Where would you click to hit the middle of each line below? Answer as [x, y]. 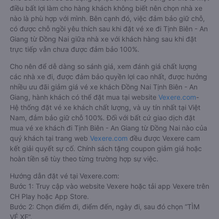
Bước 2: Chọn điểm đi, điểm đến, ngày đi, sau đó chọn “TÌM [105, 206]
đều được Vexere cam [164, 138]
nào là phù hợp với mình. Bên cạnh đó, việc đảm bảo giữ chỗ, [107, 18]
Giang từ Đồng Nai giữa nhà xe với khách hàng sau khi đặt [103, 39]
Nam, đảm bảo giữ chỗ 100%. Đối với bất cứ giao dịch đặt [102, 117]
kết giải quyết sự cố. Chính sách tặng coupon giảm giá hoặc [106, 148]
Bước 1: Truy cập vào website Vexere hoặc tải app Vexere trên [109, 186]
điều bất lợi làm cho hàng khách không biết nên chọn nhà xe [106, 8]
